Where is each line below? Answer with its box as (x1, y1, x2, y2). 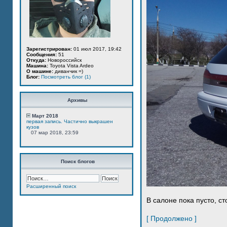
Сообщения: (26, 52, 57, 57)
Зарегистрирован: (26, 46, 72, 52)
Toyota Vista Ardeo (48, 63, 94, 68)
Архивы (67, 97, 88, 103)
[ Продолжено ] (146, 214, 197, 222)
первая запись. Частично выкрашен (26, 119, 113, 124)
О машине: (26, 68, 53, 74)
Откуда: (26, 57, 46, 63)
